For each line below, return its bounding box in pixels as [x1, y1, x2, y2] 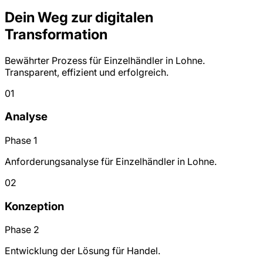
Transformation [5, 25, 107, 43]
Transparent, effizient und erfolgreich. [5, 66, 168, 78]
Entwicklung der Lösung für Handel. [5, 245, 160, 257]
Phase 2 [5, 224, 39, 236]
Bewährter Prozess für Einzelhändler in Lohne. [5, 54, 205, 66]
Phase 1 [5, 134, 37, 147]
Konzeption [5, 199, 64, 213]
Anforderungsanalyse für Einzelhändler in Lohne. [5, 156, 217, 168]
